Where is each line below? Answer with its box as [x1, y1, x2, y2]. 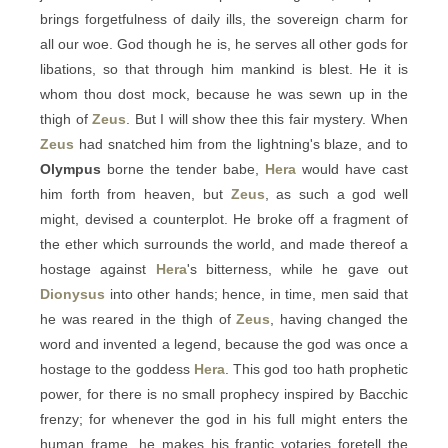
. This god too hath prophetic [224, 361, 409, 377]
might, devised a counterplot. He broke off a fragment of [40, 211, 408, 227]
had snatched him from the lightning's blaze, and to [74, 136, 408, 152]
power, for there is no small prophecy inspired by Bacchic [40, 386, 408, 402]
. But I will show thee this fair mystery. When [126, 111, 409, 127]
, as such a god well [264, 186, 408, 202]
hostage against [40, 261, 156, 277]
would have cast [296, 161, 408, 177]
